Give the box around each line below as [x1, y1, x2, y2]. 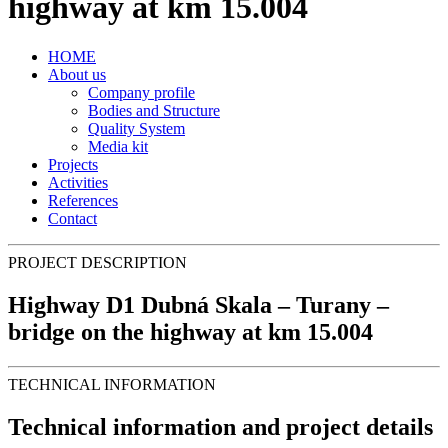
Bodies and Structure [88, 101, 220, 119]
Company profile [88, 83, 195, 101]
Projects [48, 155, 98, 173]
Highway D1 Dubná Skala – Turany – [8, 291, 389, 318]
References [48, 191, 118, 209]
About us [48, 65, 106, 83]
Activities [48, 173, 108, 191]
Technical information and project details [8, 413, 433, 440]
